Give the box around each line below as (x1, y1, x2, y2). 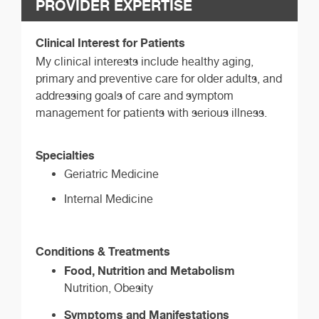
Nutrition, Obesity (64, 281, 153, 296)
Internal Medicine (64, 192, 153, 206)
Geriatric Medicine (64, 167, 159, 181)
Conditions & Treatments (36, 244, 170, 259)
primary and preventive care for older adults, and (36, 71, 282, 85)
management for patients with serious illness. (36, 105, 267, 120)
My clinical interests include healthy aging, (36, 54, 253, 68)
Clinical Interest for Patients (36, 35, 185, 50)
